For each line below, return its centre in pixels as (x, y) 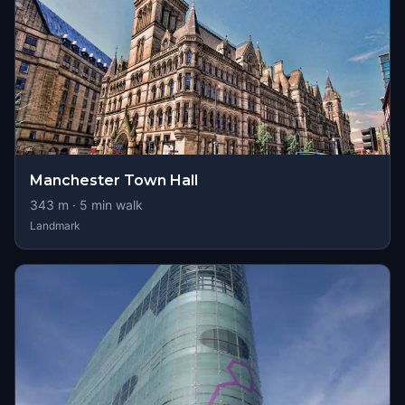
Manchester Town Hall (114, 180)
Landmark (55, 226)
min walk (115, 205)
